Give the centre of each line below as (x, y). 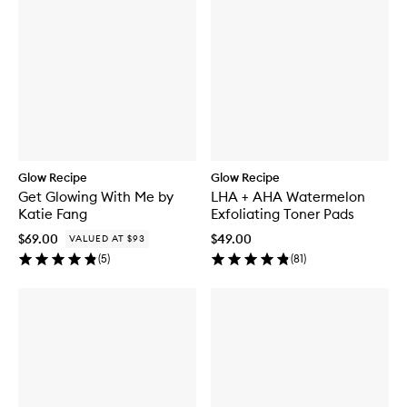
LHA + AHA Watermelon (288, 196)
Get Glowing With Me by (96, 196)
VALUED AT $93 (107, 238)
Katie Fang (53, 213)
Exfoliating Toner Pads (283, 213)
